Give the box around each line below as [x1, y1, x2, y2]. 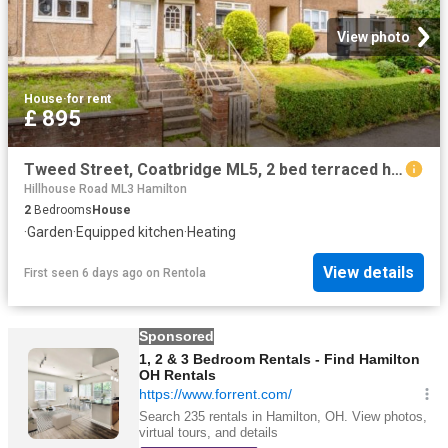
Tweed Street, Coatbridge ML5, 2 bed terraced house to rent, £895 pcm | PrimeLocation [391, 159, 403, 179]
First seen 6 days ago [24, 265, 143, 280]
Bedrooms [31, 202, 92, 217]
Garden [27, 223, 73, 240]
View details [323, 263, 414, 283]
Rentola [163, 265, 206, 280]
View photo [337, 28, 410, 45]
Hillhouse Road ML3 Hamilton [24, 181, 187, 196]
